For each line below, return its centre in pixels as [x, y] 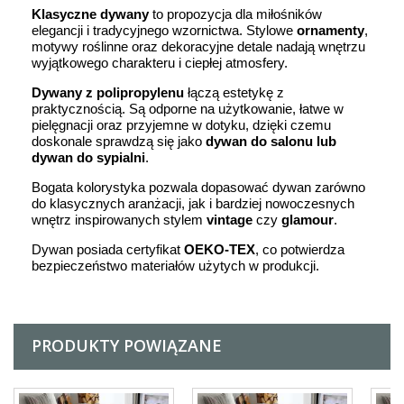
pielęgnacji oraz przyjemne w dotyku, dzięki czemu [181, 124]
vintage [230, 219]
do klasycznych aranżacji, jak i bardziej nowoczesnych [193, 203]
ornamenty [331, 30]
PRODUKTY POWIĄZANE [127, 345]
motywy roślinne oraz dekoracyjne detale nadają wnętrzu [198, 46]
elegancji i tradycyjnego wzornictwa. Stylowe [164, 30]
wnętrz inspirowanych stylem [119, 219]
